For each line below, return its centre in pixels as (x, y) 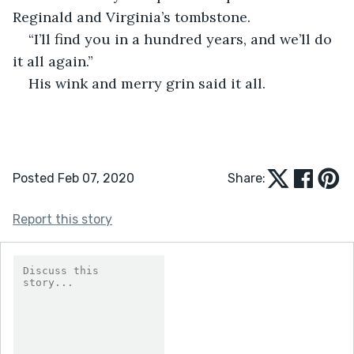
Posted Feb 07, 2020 (73, 178)
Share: (247, 178)
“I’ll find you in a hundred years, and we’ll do (182, 39)
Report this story (62, 219)
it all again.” (55, 61)
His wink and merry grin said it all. (149, 83)
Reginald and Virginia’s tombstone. (134, 17)
